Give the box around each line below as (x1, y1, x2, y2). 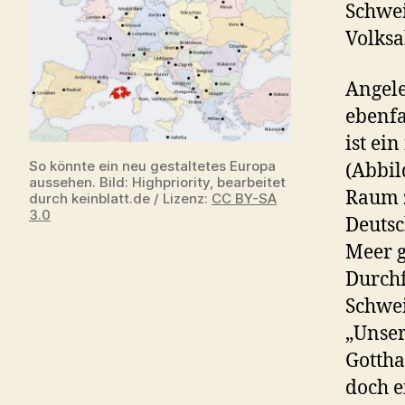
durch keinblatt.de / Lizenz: (29, 189, 212, 207)
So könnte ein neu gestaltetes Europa (29, 156, 276, 174)
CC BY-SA (212, 189, 277, 207)
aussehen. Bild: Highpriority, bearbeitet (29, 173, 286, 191)
